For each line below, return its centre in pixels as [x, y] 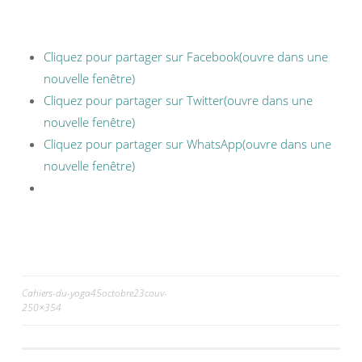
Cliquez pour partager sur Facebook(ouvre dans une [186, 57]
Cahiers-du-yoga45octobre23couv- [95, 293]
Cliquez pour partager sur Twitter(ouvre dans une [178, 100]
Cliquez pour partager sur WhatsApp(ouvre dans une [187, 144]
